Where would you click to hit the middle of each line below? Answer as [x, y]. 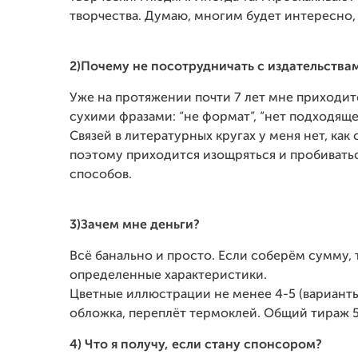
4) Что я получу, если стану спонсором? [196, 345]
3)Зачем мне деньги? [135, 225]
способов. [101, 175]
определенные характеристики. [168, 276]
